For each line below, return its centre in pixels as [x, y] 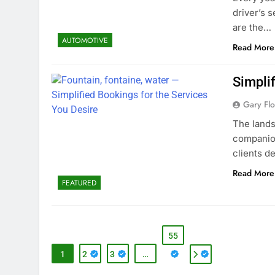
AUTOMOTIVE [85, 40]
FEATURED [79, 183]
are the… [252, 27]
